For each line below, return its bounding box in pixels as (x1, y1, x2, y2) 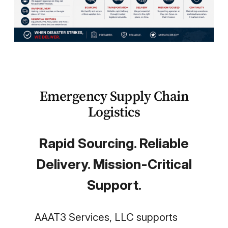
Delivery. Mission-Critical (36, 156, 192, 173)
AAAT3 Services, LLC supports (35, 210, 178, 223)
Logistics (88, 102, 140, 122)
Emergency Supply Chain (39, 87, 189, 106)
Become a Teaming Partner (66, 67, 162, 77)
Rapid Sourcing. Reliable (39, 135, 189, 152)
